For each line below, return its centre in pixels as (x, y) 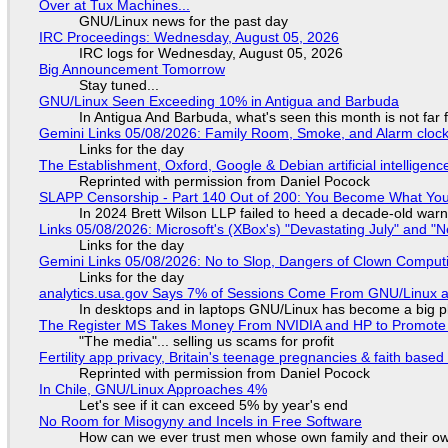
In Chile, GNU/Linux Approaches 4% (152, 389)
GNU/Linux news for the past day (183, 21)
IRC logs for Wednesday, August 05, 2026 (210, 53)
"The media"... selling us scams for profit (206, 341)
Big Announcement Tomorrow (131, 69)
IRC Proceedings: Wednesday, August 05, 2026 (188, 37)
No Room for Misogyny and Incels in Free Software (200, 421)
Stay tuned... (118, 85)
